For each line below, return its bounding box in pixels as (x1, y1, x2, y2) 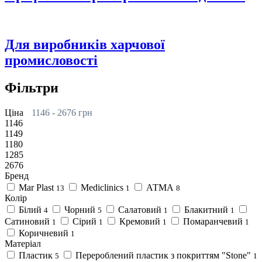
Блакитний (184, 205, 228, 215)
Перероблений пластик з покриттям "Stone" (75, 250, 251, 261)
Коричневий (19, 228, 68, 239)
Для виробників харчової (5, 37, 165, 53)
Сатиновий (5, 216, 50, 227)
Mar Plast (19, 182, 54, 193)
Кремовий (119, 216, 160, 227)
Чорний (64, 205, 95, 215)
